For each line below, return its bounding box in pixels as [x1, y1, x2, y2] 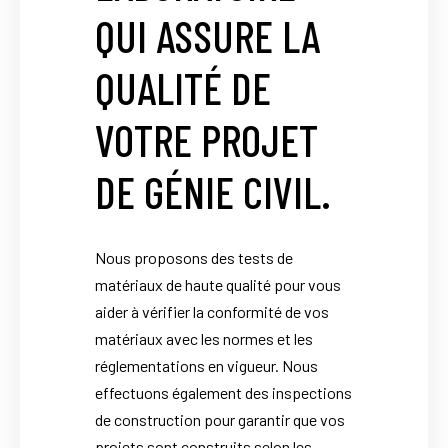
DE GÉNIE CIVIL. [95, 165, 331, 219]
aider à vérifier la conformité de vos [95, 302, 329, 322]
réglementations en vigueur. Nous [95, 356, 318, 376]
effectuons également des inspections [95, 383, 352, 403]
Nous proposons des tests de [95, 248, 293, 268]
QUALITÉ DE [95, 61, 271, 115]
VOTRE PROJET [95, 113, 318, 167]
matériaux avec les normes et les [95, 329, 313, 349]
